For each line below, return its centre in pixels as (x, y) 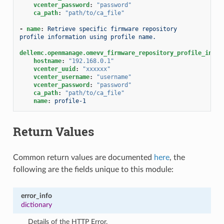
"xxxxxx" (96, 69)
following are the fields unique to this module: (93, 169)
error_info (36, 195)
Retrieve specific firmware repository (112, 29)
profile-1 (70, 101)
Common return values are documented (83, 157)
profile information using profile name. (87, 37)
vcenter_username (61, 77)
